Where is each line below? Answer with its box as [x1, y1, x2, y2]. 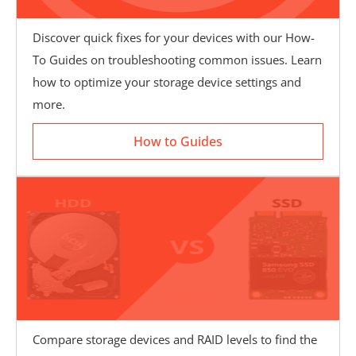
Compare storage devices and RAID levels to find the [33, 331, 317, 347]
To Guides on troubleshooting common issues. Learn [33, 52, 322, 68]
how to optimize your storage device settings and [33, 74, 301, 90]
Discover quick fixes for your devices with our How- [33, 29, 315, 45]
